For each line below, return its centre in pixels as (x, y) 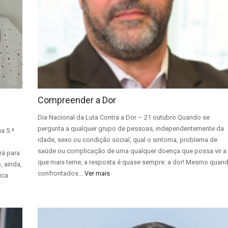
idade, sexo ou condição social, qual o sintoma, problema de (128, 140)
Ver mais (97, 173)
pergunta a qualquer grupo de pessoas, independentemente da (131, 129)
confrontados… (61, 173)
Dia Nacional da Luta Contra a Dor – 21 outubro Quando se (124, 117)
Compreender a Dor (77, 100)
